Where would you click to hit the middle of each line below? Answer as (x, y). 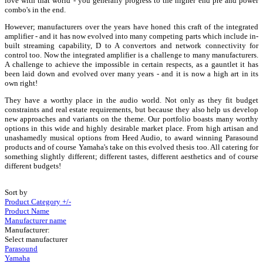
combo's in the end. (35, 9)
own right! (21, 83)
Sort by (16, 192)
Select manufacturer (36, 239)
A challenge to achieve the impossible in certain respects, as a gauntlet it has (131, 64)
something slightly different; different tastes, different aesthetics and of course (131, 156)
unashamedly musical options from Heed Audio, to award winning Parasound (131, 137)
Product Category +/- (38, 201)
